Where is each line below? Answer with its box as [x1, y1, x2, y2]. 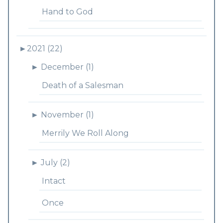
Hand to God [41, 7, 93, 16]
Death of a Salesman [41, 81, 123, 90]
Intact [41, 176, 66, 186]
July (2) [40, 158, 70, 167]
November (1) [40, 110, 94, 119]
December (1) [40, 62, 94, 72]
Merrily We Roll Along [41, 128, 129, 138]
